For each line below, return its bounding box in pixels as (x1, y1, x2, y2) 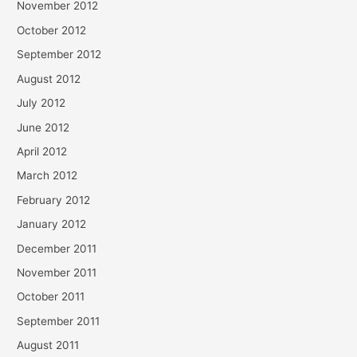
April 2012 (17, 144, 68, 158)
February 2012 (17, 193, 91, 206)
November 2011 (17, 265, 97, 279)
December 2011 (17, 241, 97, 255)
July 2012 (17, 96, 66, 110)
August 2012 (17, 72, 81, 85)
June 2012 (17, 120, 70, 134)
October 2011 (17, 290, 85, 304)
